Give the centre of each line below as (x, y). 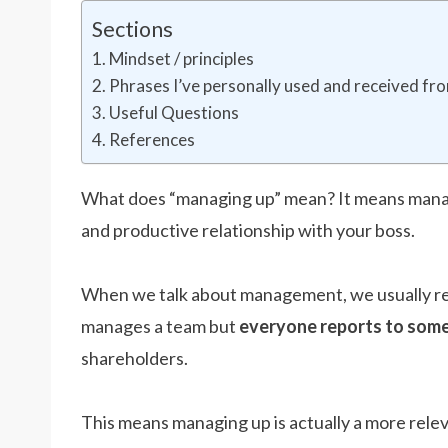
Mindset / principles (182, 58)
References (152, 139)
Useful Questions (174, 112)
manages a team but (160, 326)
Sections (132, 28)
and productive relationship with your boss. (248, 230)
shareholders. (134, 358)
